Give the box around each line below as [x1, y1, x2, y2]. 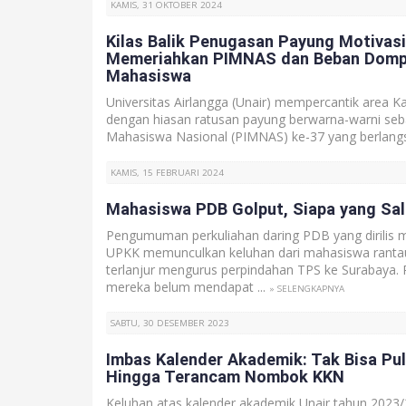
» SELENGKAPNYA [269, 283, 344, 295]
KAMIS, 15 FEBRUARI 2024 [111, 167, 224, 179]
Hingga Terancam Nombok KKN [106, 367, 344, 386]
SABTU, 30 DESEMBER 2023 [111, 317, 229, 329]
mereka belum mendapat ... [106, 278, 269, 295]
